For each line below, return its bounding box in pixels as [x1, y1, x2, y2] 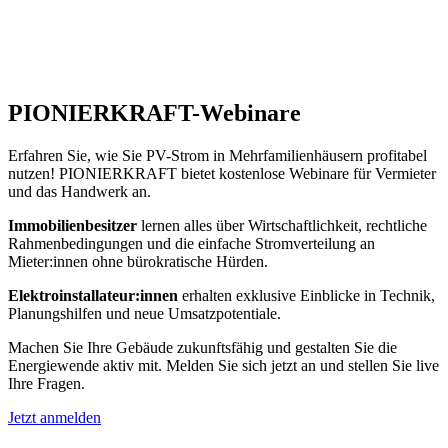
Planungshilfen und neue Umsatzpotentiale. [8, 304, 281, 322]
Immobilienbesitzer [8, 216, 137, 234]
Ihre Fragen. [8, 374, 85, 392]
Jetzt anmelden [8, 408, 101, 426]
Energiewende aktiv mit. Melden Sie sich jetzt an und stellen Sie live [8, 356, 439, 374]
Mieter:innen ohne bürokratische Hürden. [8, 252, 268, 270]
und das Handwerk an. [8, 182, 151, 200]
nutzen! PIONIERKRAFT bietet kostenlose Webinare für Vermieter [8, 164, 436, 182]
